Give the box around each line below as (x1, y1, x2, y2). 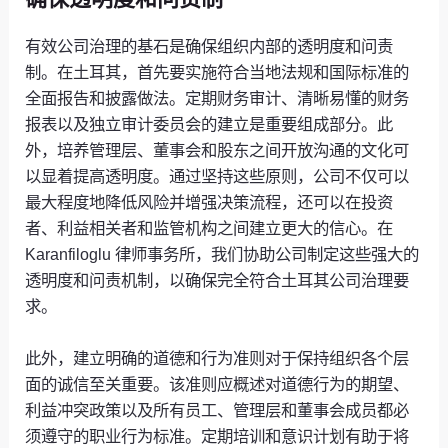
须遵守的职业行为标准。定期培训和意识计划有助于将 (25, 427, 410, 446)
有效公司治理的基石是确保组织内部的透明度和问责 (25, 37, 394, 56)
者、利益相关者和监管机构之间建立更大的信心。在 (25, 219, 394, 238)
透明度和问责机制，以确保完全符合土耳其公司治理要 (25, 271, 410, 290)
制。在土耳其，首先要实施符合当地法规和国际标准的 (25, 63, 410, 82)
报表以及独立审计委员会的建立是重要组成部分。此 (25, 115, 394, 134)
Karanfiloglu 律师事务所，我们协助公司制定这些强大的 (25, 245, 420, 264)
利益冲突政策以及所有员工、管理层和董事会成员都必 (25, 401, 410, 420)
